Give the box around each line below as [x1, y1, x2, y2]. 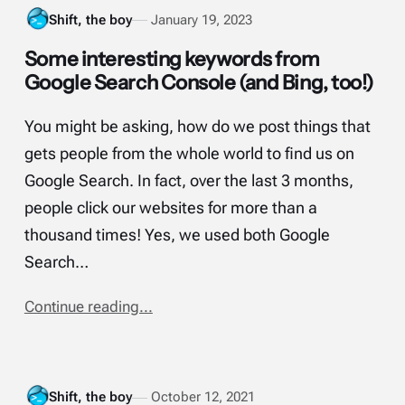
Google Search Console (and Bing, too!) [24, 69, 374, 95]
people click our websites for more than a [24, 199, 317, 218]
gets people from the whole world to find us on [24, 145, 354, 164]
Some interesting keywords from [24, 45, 320, 71]
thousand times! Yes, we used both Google [24, 226, 330, 245]
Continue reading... [24, 298, 153, 316]
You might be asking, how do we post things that [24, 118, 371, 137]
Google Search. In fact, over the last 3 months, [24, 172, 353, 191]
